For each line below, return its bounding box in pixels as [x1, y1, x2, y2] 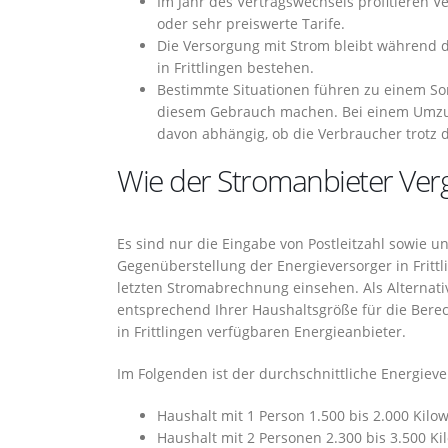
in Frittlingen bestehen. [157, 58, 314, 77]
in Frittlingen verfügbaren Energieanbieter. [117, 322, 406, 341]
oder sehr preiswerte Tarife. [157, 14, 345, 33]
